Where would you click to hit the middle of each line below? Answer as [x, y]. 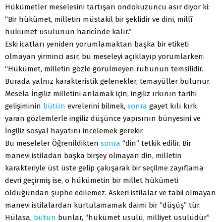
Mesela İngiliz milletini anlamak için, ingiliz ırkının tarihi [101, 94]
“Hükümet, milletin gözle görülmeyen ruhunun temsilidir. [104, 69]
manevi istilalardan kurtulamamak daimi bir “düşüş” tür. [103, 205]
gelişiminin [24, 106]
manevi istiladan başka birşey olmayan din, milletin [93, 156]
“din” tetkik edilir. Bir [156, 143]
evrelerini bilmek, [96, 106]
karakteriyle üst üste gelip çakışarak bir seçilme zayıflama [104, 168]
